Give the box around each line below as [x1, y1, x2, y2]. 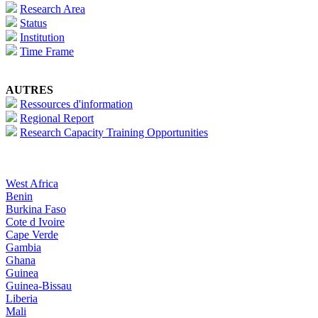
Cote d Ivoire [6, 216, 65, 229]
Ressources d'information [20, 98, 133, 111]
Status [20, 17, 47, 30]
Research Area [20, 3, 85, 16]
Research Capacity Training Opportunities [20, 126, 208, 139]
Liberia [6, 292, 38, 305]
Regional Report [20, 112, 94, 125]
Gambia [6, 241, 41, 254]
